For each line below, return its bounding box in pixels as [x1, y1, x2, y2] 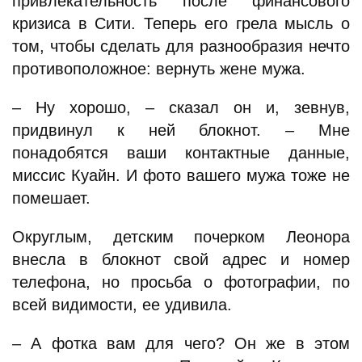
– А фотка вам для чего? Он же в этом [12, 335, 350, 352]
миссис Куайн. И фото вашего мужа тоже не [12, 166, 350, 184]
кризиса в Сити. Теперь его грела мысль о [12, 15, 350, 32]
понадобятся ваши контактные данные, [12, 144, 350, 162]
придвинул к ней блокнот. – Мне [12, 121, 350, 139]
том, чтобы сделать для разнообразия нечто [12, 37, 350, 55]
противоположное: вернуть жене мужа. [12, 60, 305, 78]
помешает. [12, 189, 90, 207]
